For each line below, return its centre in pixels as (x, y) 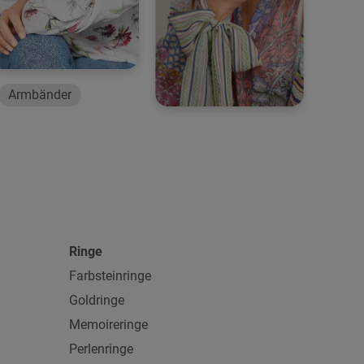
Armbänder (40, 95)
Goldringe (97, 300)
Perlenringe (101, 349)
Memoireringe (108, 325)
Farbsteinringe (110, 276)
